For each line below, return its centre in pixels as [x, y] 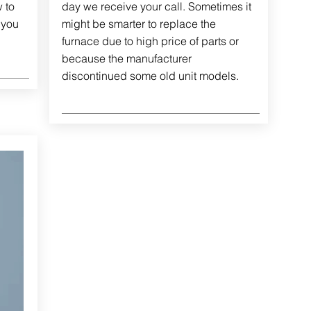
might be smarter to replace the [138, 24]
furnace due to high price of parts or [150, 41]
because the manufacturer [126, 58]
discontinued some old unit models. [150, 76]
